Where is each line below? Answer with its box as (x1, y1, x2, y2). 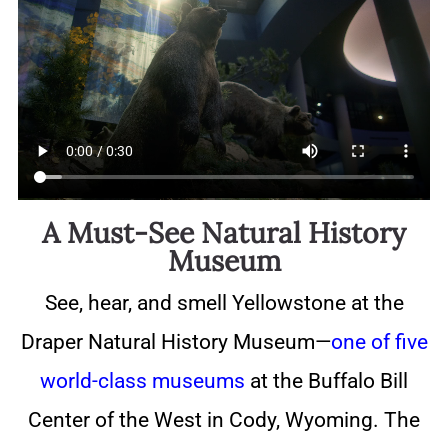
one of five (330, 330, 428, 355)
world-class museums (40, 369, 245, 394)
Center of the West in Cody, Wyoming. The (28, 408, 420, 433)
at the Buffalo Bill (245, 369, 408, 394)
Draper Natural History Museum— (20, 330, 331, 355)
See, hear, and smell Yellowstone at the (44, 291, 404, 316)
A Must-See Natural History (42, 215, 406, 252)
